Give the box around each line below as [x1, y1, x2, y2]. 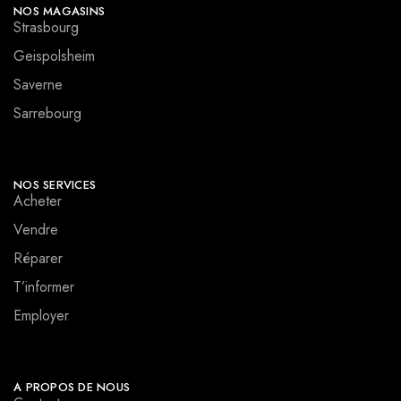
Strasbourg [13, 16, 79, 38]
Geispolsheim [13, 45, 95, 66]
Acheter [13, 190, 62, 211]
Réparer [13, 247, 63, 269]
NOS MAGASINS [13, 2, 106, 20]
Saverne [13, 73, 63, 95]
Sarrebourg [13, 102, 81, 124]
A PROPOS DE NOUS [13, 378, 131, 396]
